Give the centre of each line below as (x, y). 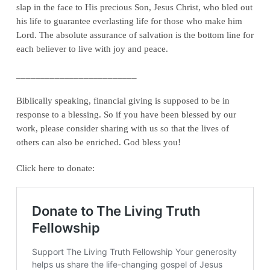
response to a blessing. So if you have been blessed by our (126, 115)
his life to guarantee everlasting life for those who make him (129, 21)
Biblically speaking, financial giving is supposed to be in (123, 101)
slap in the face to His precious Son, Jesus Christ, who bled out (134, 7)
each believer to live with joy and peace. (92, 49)
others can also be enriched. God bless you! (98, 142)
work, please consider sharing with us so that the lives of (122, 128)
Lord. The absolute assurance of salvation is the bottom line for (135, 35)
